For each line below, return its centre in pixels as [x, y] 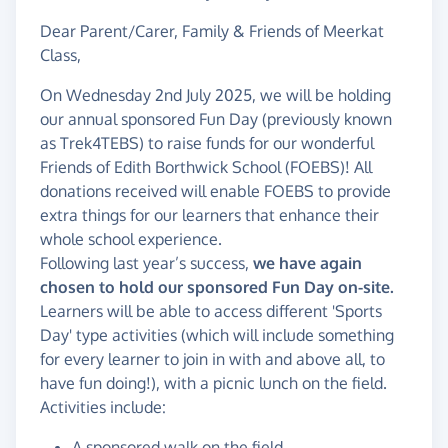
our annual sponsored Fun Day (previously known [216, 119]
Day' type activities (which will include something [217, 335]
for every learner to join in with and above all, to [212, 359]
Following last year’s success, [146, 263]
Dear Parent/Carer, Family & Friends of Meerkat [212, 31]
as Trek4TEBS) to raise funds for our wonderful [207, 143]
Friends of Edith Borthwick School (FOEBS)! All [206, 167]
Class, [60, 55]
